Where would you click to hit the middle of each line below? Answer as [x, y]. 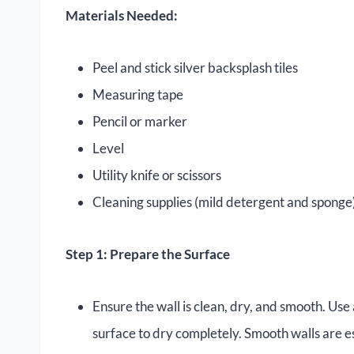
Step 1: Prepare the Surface [148, 254]
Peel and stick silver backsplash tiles [195, 68]
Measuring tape [138, 95]
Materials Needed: [122, 16]
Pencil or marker [140, 122]
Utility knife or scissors [157, 175]
